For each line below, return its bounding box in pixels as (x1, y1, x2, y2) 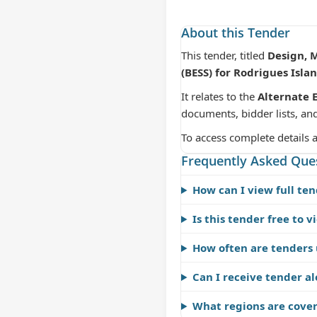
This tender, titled (181, 48, 267, 62)
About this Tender (181, 24, 290, 41)
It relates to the (181, 89, 258, 103)
